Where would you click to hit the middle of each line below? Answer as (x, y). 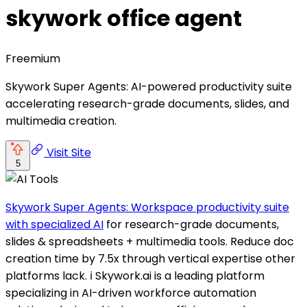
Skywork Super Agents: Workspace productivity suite (147, 207)
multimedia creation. (61, 121)
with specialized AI (54, 224)
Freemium (33, 58)
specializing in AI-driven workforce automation (131, 293)
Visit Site (67, 152)
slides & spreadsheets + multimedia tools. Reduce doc (150, 241)
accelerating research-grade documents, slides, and (147, 103)
